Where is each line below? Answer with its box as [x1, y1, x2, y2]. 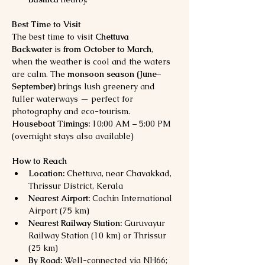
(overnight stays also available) [12, 130, 134, 141]
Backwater [12, 43, 52, 54]
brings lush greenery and [56, 80, 157, 92]
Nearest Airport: [28, 192, 90, 203]
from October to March [63, 43, 151, 54]
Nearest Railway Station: [28, 217, 122, 228]
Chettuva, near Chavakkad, [64, 167, 174, 179]
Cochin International [90, 192, 174, 203]
